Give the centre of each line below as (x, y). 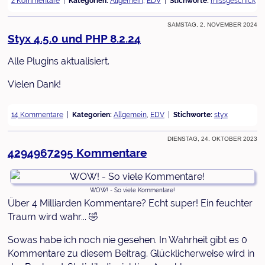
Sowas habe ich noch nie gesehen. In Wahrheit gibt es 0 (127, 240)
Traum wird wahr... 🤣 (53, 217)
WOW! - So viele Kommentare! (132, 190)
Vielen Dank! (34, 84)
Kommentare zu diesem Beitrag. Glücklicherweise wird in (131, 254)
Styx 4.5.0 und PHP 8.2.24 (74, 39)
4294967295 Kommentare (77, 153)
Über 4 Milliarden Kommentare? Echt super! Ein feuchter (130, 203)
